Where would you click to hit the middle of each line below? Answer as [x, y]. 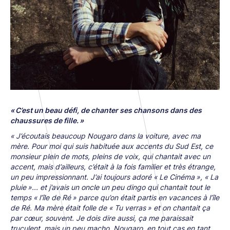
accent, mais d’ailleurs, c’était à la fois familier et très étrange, [113, 166]
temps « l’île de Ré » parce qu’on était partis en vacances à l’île [115, 197]
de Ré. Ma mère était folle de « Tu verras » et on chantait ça [110, 207]
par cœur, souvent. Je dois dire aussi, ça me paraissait [102, 218]
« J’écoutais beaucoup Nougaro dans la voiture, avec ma [106, 136]
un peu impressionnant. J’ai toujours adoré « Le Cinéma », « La [114, 177]
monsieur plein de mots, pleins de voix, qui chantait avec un [110, 156]
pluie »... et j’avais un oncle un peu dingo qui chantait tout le [110, 187]
